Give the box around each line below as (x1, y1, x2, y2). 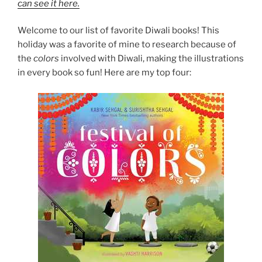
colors (33, 53, 59, 64)
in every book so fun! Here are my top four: (18, 67, 191, 78)
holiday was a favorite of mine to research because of (18, 39, 236, 50)
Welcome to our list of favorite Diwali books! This (18, 25, 219, 36)
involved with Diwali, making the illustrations (59, 53, 244, 64)
